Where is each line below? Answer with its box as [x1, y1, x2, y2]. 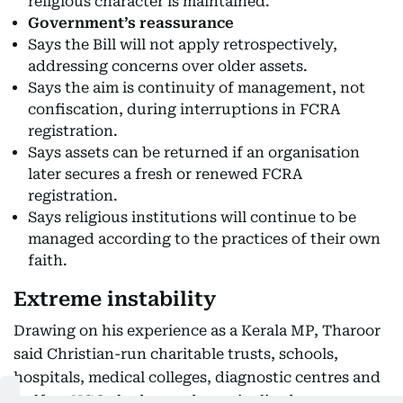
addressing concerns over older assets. [28, 58, 308, 75]
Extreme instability [13, 288, 216, 310]
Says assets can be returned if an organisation [28, 144, 360, 161]
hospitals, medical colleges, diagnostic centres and [13, 369, 381, 386]
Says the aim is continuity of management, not [28, 79, 365, 96]
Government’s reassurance [28, 14, 234, 31]
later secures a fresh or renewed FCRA [28, 166, 302, 183]
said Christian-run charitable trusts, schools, [13, 345, 338, 363]
